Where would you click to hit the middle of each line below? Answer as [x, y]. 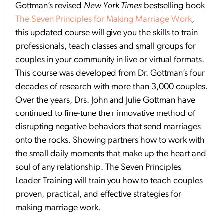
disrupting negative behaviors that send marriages [108, 127]
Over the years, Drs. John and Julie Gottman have [105, 101]
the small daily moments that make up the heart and [111, 154]
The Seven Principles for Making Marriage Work [104, 20]
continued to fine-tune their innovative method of [105, 114]
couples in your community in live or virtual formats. [111, 60]
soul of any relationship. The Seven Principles [98, 168]
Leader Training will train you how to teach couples [109, 181]
